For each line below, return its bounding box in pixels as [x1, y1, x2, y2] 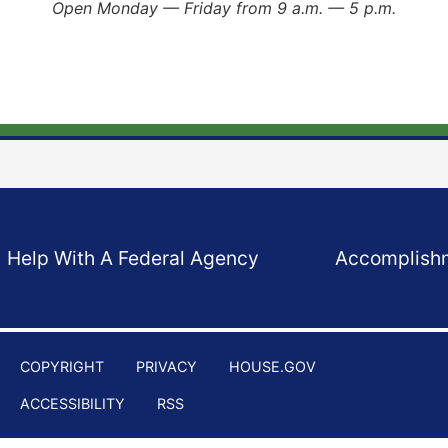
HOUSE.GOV [229, 358, 316, 376]
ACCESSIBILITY [20, 395, 125, 413]
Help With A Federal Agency [6, 246, 259, 271]
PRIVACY [136, 358, 197, 376]
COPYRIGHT [20, 358, 104, 376]
